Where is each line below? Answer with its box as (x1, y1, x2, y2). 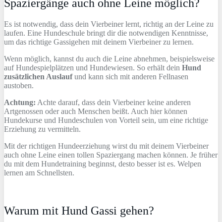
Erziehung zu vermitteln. (4, 125, 81, 134)
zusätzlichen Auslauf (4, 72, 72, 81)
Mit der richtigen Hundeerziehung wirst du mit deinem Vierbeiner (4, 142, 209, 151)
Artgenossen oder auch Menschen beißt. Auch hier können (4, 107, 187, 116)
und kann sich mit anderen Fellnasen (72, 72, 188, 81)
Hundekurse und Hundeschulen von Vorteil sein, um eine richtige (4, 116, 208, 125)
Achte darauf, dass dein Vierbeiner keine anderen (36, 98, 191, 107)
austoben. (4, 81, 34, 90)
